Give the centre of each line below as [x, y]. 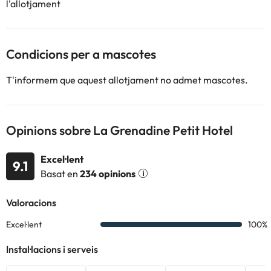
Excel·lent [62, 159]
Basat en [60, 173]
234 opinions [108, 173]
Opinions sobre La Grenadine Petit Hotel [119, 130]
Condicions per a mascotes [81, 54]
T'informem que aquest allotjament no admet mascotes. [127, 80]
